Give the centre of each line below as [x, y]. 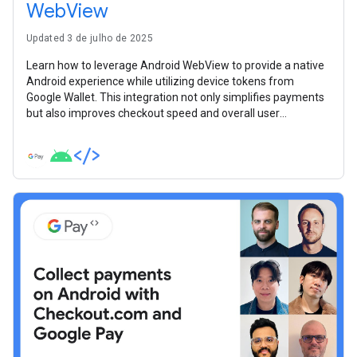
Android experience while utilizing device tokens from [160, 81]
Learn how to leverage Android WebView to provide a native [175, 65]
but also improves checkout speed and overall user [153, 113]
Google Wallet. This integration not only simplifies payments [175, 97]
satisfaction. [57, 129]
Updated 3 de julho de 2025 [90, 38]
